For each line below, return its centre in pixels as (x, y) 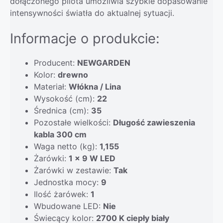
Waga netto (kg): (67, 146)
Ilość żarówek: (62, 194)
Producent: (56, 62)
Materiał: (51, 86)
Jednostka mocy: (67, 182)
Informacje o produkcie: (85, 38)
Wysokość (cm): (65, 98)
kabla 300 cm (60, 134)
